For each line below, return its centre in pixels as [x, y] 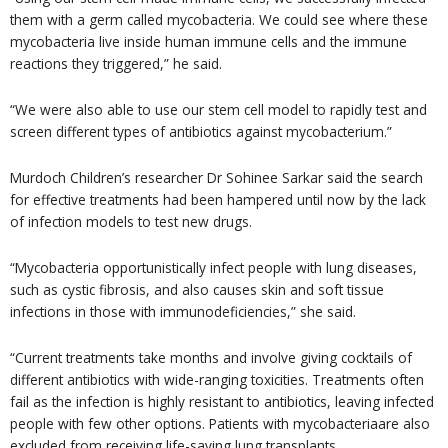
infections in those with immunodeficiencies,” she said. [183, 311]
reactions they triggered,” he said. [116, 63]
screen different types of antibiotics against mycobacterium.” [201, 131]
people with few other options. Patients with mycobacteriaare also [220, 423]
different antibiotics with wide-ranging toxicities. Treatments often [217, 379]
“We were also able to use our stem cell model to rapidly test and [218, 109]
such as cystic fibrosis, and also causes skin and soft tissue [197, 289]
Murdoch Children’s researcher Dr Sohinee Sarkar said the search [216, 177]
